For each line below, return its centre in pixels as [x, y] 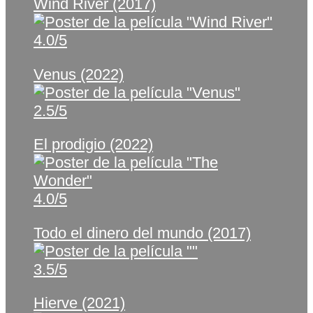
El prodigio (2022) [93, 145]
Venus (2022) [79, 74]
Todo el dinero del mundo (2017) [142, 233]
